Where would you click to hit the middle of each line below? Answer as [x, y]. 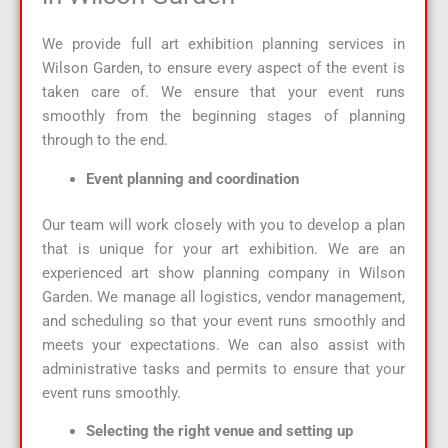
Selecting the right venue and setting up [219, 431]
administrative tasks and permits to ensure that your [223, 368]
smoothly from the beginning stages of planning [223, 116]
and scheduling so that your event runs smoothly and [223, 320]
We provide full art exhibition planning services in [223, 44]
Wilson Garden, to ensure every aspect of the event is [223, 68]
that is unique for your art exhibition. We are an [223, 248]
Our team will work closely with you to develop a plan [223, 224]
